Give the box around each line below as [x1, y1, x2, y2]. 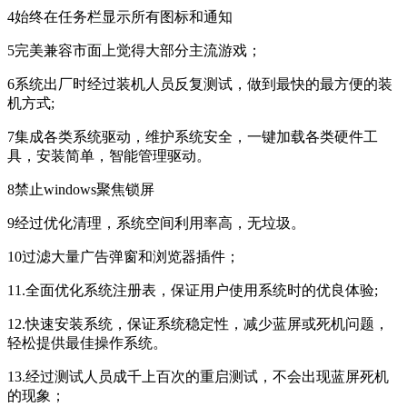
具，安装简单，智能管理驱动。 [7, 147, 211, 164]
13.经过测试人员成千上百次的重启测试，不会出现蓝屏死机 [7, 368, 389, 384]
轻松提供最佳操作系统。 [7, 334, 167, 351]
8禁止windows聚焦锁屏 [7, 181, 154, 197]
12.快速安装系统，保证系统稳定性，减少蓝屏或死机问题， [7, 315, 389, 332]
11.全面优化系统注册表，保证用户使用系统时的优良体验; [7, 282, 378, 298]
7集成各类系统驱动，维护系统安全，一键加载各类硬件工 [7, 128, 378, 144]
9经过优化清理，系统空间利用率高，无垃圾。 [7, 214, 305, 231]
